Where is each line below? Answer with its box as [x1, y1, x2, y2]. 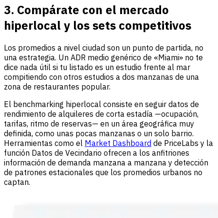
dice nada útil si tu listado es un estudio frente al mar [4, 62, 190, 72]
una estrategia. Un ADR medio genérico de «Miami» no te [4, 52, 203, 62]
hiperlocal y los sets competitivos [4, 17, 191, 33]
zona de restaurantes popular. [4, 81, 110, 91]
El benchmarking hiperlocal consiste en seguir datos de [4, 99, 199, 109]
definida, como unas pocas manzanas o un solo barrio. [4, 128, 194, 138]
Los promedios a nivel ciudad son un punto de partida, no [4, 42, 203, 53]
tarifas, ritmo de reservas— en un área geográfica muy [4, 118, 194, 128]
